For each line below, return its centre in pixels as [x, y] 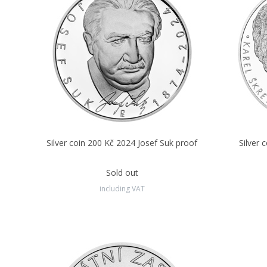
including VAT [122, 189]
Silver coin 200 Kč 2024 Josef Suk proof [122, 143]
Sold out [122, 173]
